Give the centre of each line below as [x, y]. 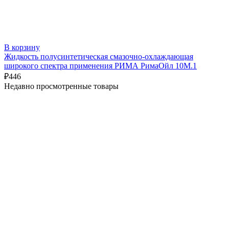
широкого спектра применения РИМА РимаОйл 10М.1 [100, 66]
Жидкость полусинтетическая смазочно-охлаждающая [99, 57]
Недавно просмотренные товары [61, 86]
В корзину [22, 48]
